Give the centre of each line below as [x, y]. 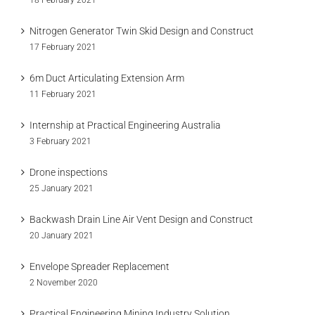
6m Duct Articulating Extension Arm [107, 78]
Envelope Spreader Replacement [99, 266]
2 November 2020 [64, 283]
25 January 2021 [62, 188]
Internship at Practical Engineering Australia [125, 125]
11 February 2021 [63, 94]
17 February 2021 [63, 47]
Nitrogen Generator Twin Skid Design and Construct [142, 31]
